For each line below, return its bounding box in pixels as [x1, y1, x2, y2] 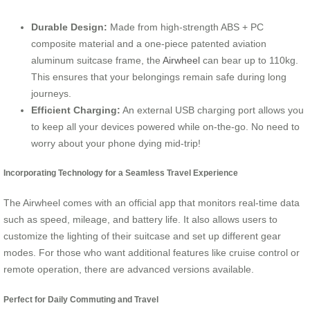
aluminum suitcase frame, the [31, 54, 163, 66]
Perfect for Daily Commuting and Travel [3, 294, 158, 304]
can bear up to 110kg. [200, 54, 298, 66]
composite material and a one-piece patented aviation [31, 37, 266, 49]
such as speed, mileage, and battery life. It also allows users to [3, 214, 277, 226]
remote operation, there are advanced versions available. [3, 264, 254, 275]
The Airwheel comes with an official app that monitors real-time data [3, 197, 300, 209]
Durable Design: [31, 21, 107, 33]
